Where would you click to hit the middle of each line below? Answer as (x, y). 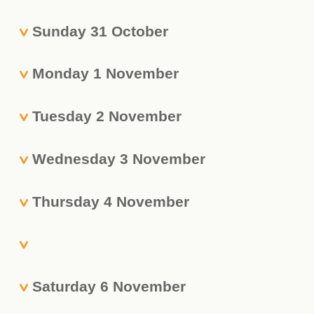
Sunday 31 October (101, 31)
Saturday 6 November (109, 287)
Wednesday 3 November (119, 158)
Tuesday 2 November (107, 116)
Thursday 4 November (111, 201)
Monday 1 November (106, 74)
